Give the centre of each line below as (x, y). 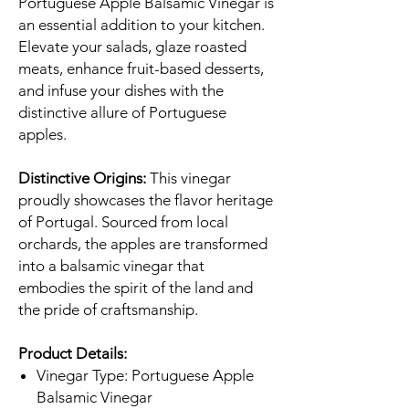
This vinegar (189, 178)
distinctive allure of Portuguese (122, 113)
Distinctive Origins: (82, 178)
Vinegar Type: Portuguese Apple (145, 376)
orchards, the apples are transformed (143, 244)
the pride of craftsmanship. (108, 310)
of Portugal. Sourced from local (123, 222)
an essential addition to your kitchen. (142, 25)
